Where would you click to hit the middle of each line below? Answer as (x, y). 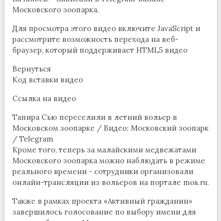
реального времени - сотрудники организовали (103, 172)
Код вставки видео (47, 80)
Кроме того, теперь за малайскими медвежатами (104, 150)
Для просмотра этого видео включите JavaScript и (106, 29)
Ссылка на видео (44, 99)
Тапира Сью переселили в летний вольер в (94, 117)
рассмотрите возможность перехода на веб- (95, 39)
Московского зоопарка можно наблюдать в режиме (109, 161)
